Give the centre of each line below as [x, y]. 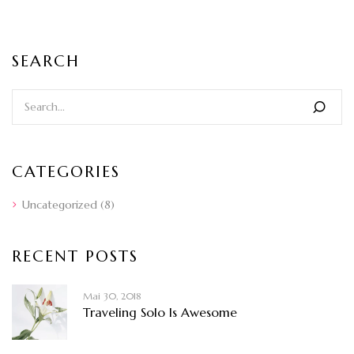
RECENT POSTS [75, 256]
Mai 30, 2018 [112, 296]
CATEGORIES [66, 171]
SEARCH [46, 61]
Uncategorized [60, 204]
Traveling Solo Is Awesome [160, 312]
